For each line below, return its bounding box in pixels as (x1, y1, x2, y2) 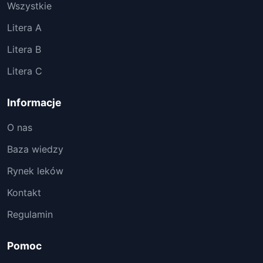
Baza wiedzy (7, 143, 63, 155)
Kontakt (7, 187, 41, 198)
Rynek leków (7, 165, 63, 177)
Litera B (7, 43, 41, 55)
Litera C (7, 65, 42, 77)
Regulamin (7, 208, 53, 220)
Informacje (7, 96, 62, 109)
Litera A (7, 22, 42, 33)
